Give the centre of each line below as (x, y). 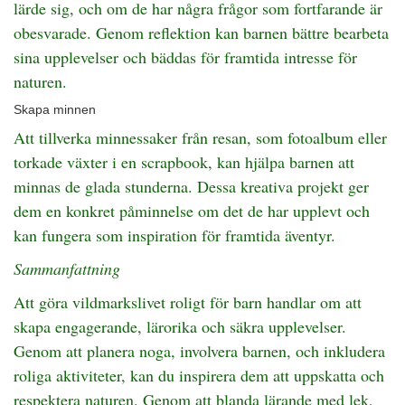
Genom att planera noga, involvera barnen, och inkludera (199, 351)
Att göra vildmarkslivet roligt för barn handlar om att (188, 302)
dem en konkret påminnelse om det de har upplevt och (192, 211)
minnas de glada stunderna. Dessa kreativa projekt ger (191, 186)
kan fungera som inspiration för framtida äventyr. (174, 235)
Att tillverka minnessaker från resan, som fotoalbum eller (200, 137)
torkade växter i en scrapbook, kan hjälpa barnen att (184, 162)
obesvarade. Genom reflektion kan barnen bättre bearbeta (201, 33)
